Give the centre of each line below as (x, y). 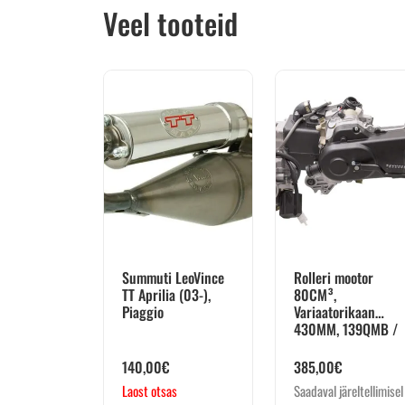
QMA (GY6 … (328, 347)
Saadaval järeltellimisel (348, 391)
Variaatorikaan (334, 312)
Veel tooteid (170, 24)
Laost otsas (150, 391)
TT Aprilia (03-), (166, 295)
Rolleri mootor (334, 278)
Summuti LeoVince (173, 278)
